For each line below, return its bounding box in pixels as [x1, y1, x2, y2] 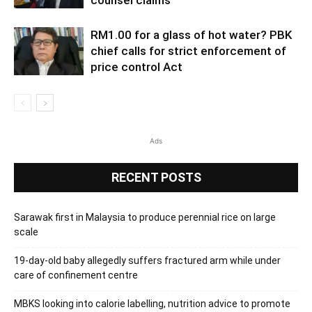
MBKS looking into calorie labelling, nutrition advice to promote [14, 298, 290, 309]
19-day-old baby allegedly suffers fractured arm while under [14, 255, 281, 266]
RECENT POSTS [111, 170, 201, 185]
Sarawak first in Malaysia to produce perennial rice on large [14, 212, 276, 223]
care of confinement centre [14, 270, 138, 281]
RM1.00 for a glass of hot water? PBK [91, 28, 292, 42]
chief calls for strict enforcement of [91, 44, 286, 58]
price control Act [91, 60, 182, 74]
